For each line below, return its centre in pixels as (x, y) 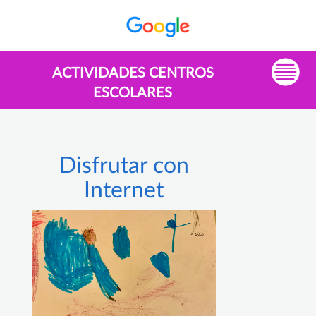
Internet (124, 191)
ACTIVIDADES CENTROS (133, 74)
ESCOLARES (133, 93)
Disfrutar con (124, 166)
